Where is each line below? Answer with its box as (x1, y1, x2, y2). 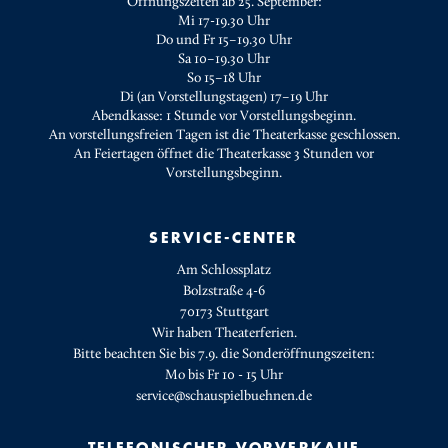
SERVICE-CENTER (149, 227, 299, 248)
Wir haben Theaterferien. (151, 325, 297, 342)
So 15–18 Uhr (187, 70, 261, 87)
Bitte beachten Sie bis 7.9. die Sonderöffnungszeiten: (73, 346, 375, 363)
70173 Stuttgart (179, 304, 269, 321)
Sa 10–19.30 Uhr (178, 51, 270, 68)
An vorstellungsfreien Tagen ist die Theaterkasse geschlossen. (48, 127, 400, 144)
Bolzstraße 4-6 (183, 283, 265, 300)
